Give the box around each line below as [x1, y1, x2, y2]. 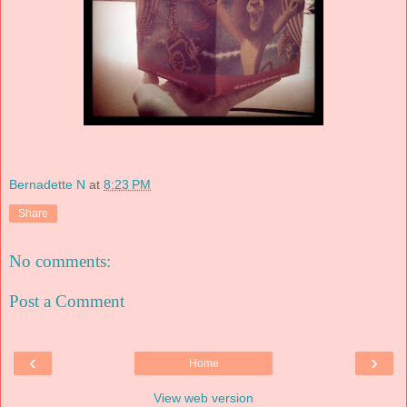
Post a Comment [9, 291, 124, 311]
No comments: [9, 252, 111, 272]
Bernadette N [9, 177, 85, 193]
